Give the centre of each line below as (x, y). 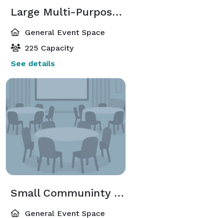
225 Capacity (48, 48)
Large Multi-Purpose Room (117, 12)
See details (33, 63)
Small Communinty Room (119, 193)
